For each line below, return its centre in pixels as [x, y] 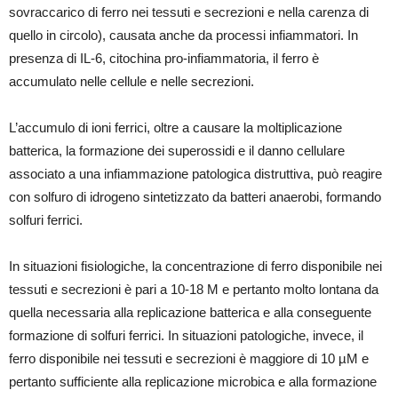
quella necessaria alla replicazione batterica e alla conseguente [190, 313]
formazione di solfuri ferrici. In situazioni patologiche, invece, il [186, 336]
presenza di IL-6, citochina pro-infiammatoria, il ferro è [164, 59]
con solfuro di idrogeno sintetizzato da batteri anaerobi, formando [195, 197]
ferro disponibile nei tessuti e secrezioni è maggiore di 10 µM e [189, 359]
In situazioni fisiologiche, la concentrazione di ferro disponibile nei [195, 267]
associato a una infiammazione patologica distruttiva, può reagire [195, 174]
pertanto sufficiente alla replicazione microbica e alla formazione [193, 382]
